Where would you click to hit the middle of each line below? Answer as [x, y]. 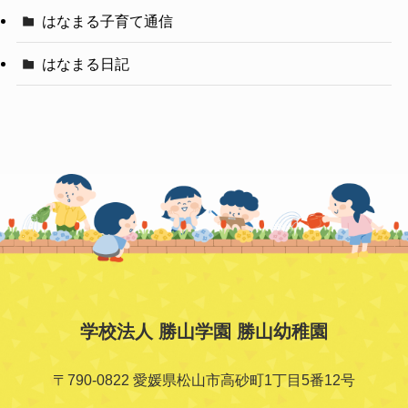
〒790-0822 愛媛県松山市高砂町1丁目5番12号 [204, 379]
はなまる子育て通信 [108, 21]
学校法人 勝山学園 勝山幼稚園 [204, 332]
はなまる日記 [86, 64]
